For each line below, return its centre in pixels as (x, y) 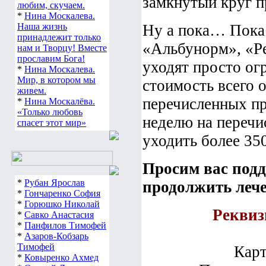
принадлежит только (59, 37)
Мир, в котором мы (56, 80)
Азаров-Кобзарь (56, 236)
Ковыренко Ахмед (61, 257)
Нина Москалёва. (60, 101)
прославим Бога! (51, 58)
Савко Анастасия (59, 215)
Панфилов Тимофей (65, 225)
